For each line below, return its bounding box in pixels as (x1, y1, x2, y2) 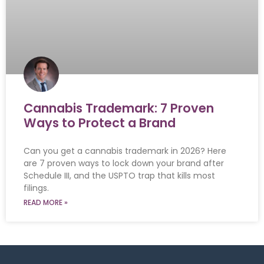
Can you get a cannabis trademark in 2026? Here (24, 145, 226, 157)
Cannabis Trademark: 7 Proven (24, 100, 214, 117)
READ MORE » (24, 197, 68, 208)
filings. (24, 182, 49, 194)
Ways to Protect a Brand (24, 114, 176, 132)
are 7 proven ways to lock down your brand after (24, 157, 224, 170)
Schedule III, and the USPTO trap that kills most (24, 170, 215, 182)
